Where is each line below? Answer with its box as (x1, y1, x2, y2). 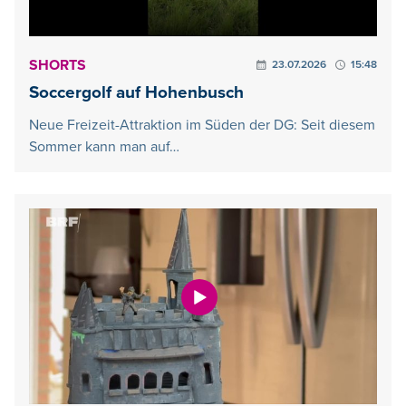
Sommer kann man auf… (29, 137, 179, 156)
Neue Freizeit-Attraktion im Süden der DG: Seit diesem (29, 115, 375, 134)
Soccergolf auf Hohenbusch (29, 82, 244, 103)
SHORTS (29, 55, 86, 74)
